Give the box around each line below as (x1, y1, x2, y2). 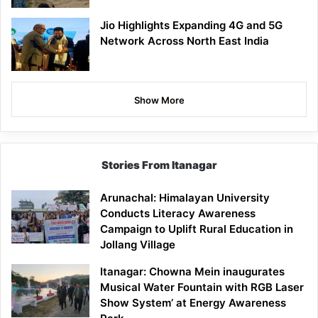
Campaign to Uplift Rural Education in (100, 222, 293, 236)
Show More (133, 94, 185, 106)
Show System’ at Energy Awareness (100, 296, 286, 310)
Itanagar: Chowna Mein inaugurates (100, 265, 285, 279)
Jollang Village (100, 238, 175, 252)
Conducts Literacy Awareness (100, 207, 256, 221)
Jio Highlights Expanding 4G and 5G (100, 18, 283, 33)
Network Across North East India (100, 34, 269, 48)
